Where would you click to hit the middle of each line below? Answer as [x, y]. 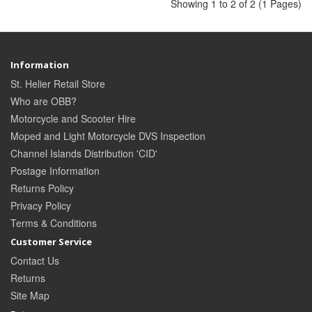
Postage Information [55, 171]
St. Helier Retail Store [58, 84]
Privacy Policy [41, 206]
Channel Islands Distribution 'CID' [84, 154]
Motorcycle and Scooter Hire [73, 119]
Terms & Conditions [54, 223]
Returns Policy [42, 188]
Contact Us [35, 261]
